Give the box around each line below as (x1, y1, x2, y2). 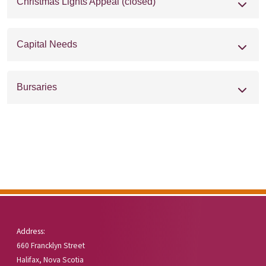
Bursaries (17, 81, 57, 92)
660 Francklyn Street (17, 239, 85, 251)
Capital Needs (17, 39, 77, 49)
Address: (17, 225, 45, 237)
